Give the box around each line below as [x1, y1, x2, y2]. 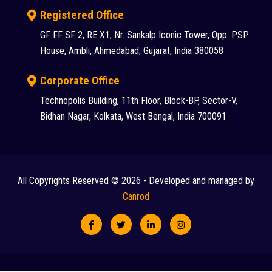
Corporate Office [40, 73, 120, 88]
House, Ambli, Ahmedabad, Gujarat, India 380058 [40, 45, 223, 57]
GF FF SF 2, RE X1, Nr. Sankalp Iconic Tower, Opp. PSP [40, 29, 249, 41]
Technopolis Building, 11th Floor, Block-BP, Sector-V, [40, 95, 237, 107]
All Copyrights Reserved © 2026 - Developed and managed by [18, 175, 254, 187]
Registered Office [40, 8, 124, 22]
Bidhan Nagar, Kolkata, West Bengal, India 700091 [40, 110, 226, 123]
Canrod [123, 191, 149, 203]
